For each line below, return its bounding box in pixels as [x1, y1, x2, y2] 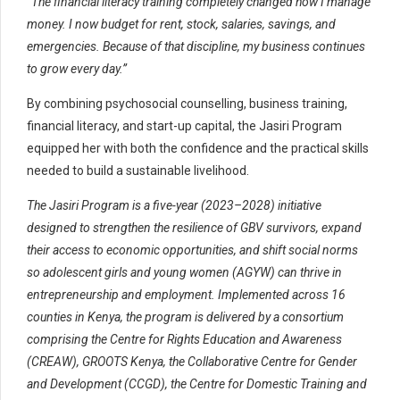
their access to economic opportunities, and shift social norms [27, 242, 358, 257]
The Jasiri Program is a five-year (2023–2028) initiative [27, 197, 321, 212]
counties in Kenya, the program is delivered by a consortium [27, 309, 344, 324]
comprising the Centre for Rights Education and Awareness [27, 331, 342, 346]
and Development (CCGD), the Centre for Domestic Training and [27, 376, 367, 391]
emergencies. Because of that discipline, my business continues [27, 38, 365, 54]
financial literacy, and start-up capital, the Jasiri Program [27, 118, 342, 133]
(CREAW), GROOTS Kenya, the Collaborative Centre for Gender [27, 354, 357, 369]
